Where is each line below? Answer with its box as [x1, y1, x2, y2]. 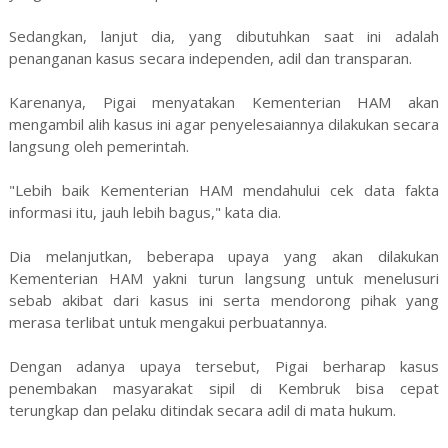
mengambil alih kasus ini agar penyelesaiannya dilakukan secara [8, 114, 440, 135]
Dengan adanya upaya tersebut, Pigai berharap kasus [8, 356, 440, 377]
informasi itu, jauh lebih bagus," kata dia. [8, 202, 281, 223]
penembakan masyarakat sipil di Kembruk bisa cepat [8, 378, 440, 399]
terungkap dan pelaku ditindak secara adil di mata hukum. [8, 400, 396, 421]
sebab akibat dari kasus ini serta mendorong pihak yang [8, 290, 440, 311]
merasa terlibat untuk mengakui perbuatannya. [8, 312, 327, 333]
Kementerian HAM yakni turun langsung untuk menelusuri [8, 268, 440, 289]
